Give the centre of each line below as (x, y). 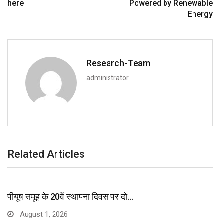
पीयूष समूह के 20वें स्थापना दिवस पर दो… (70, 197)
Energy (200, 14)
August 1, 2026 (43, 214)
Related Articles (46, 154)
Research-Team (118, 63)
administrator (108, 78)
